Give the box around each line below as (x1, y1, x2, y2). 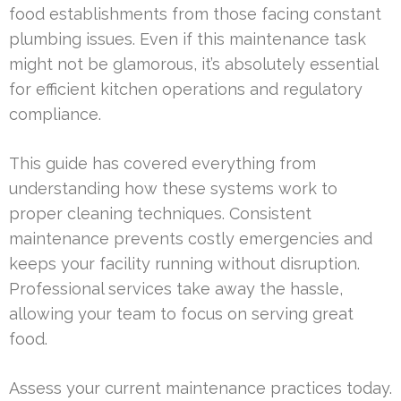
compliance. (9, 105, 101, 124)
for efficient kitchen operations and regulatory (9, 80, 363, 99)
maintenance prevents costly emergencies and (9, 229, 372, 249)
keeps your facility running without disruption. (9, 254, 360, 274)
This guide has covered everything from (9, 154, 316, 174)
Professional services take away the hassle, (9, 279, 343, 299)
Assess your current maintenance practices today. (9, 379, 392, 398)
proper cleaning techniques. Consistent (9, 204, 311, 224)
